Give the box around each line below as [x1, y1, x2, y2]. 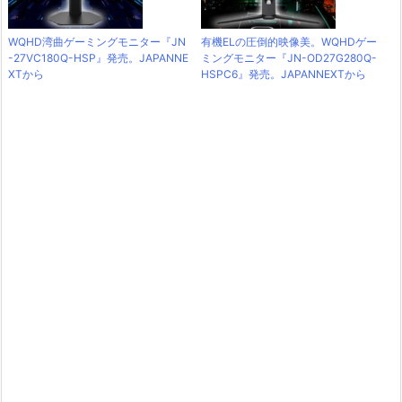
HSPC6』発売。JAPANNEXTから [201, 66, 366, 81]
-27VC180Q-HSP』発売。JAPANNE [8, 50, 188, 65]
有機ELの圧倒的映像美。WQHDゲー [201, 34, 377, 48]
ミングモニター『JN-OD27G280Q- [201, 50, 377, 65]
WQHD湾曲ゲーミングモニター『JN [8, 34, 186, 48]
